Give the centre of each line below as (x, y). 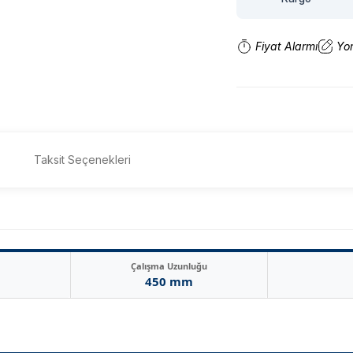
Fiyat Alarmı (286, 46)
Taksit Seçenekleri (82, 160)
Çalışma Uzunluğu (169, 266)
